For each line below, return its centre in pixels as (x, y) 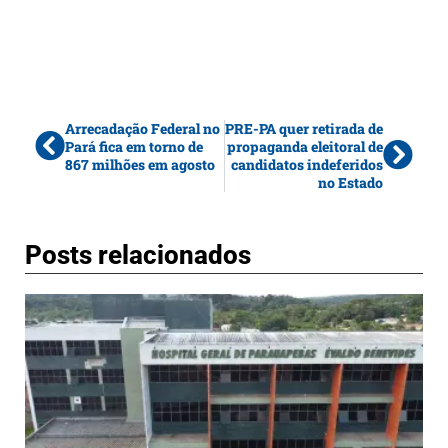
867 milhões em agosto (140, 164)
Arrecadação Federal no (142, 128)
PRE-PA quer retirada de (304, 128)
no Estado (350, 182)
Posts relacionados (138, 254)
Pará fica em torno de (134, 146)
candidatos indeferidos (307, 164)
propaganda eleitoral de (305, 146)
